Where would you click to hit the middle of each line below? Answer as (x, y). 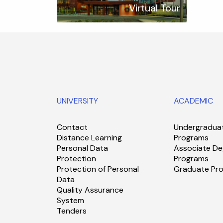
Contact (72, 127)
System (70, 200)
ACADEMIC (194, 101)
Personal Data (82, 148)
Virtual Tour (154, 8)
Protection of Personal (98, 169)
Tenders (72, 211)
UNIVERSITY (77, 101)
